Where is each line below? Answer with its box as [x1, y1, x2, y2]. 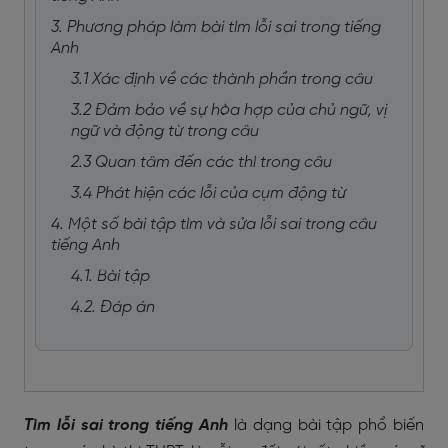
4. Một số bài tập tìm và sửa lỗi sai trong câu [51, 216, 377, 233]
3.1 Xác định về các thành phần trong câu [71, 71, 373, 88]
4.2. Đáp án [71, 299, 155, 316]
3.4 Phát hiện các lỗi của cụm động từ [71, 185, 346, 202]
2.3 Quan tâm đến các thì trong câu [71, 154, 332, 171]
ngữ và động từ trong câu [71, 123, 259, 140]
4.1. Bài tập [71, 268, 150, 285]
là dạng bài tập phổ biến [228, 417, 425, 434]
